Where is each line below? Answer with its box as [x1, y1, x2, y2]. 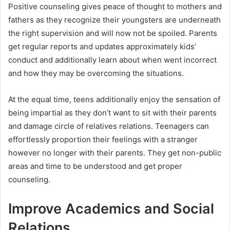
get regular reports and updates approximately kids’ [8, 41, 196, 51]
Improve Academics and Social [8, 200, 214, 217]
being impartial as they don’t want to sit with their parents [8, 107, 217, 118]
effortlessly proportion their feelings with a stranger [8, 134, 198, 144]
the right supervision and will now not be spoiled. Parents [8, 28, 217, 38]
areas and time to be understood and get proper [8, 161, 182, 171]
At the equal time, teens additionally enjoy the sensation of [8, 94, 220, 104]
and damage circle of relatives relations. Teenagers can [8, 121, 209, 131]
